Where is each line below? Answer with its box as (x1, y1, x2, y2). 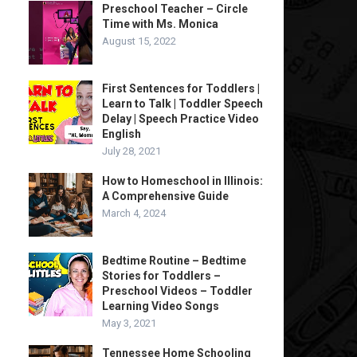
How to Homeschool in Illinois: (102, 175, 263, 187)
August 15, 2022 (102, 35, 176, 47)
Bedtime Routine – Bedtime (102, 254, 246, 267)
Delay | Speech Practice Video (102, 112, 259, 125)
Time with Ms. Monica (102, 18, 218, 30)
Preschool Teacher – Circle (102, 2, 248, 15)
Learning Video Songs (102, 300, 219, 312)
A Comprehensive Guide (102, 190, 229, 202)
